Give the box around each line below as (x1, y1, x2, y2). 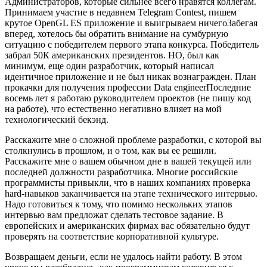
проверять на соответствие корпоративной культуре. (5, 231, 219, 241)
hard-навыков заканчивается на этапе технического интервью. (5, 188, 257, 198)
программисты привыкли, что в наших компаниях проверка (5, 177, 250, 188)
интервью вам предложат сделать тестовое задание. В (5, 209, 223, 220)
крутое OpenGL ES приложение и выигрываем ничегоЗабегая (5, 17, 257, 28)
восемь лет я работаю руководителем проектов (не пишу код (5, 92, 251, 103)
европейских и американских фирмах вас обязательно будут (5, 220, 250, 231)
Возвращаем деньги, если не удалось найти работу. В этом (5, 251, 242, 262)
